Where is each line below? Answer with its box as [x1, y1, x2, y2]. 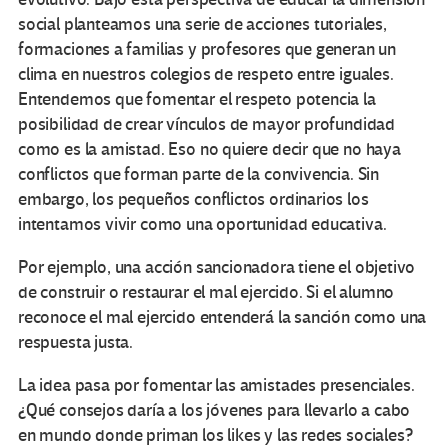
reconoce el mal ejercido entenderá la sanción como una [18, 307, 427, 329]
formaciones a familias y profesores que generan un [18, 39, 397, 61]
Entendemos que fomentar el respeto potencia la [18, 89, 376, 111]
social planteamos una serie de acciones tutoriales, [18, 14, 387, 36]
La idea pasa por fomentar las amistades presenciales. [18, 375, 415, 397]
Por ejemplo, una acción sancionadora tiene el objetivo [18, 257, 416, 279]
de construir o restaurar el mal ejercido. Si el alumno [18, 282, 395, 304]
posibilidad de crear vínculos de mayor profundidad [18, 114, 396, 136]
